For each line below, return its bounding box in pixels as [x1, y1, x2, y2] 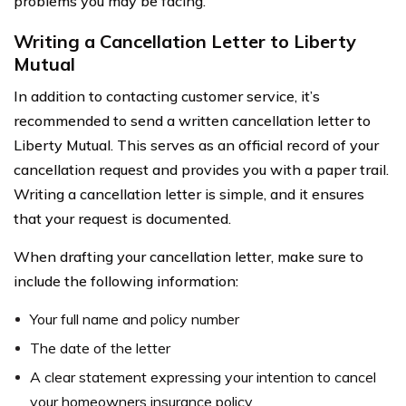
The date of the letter [30, 338, 170, 357]
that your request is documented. [14, 208, 231, 227]
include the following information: [14, 271, 238, 290]
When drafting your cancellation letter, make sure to [14, 246, 363, 266]
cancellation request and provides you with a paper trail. [14, 159, 389, 179]
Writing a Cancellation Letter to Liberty [14, 29, 356, 53]
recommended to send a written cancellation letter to [14, 111, 371, 130]
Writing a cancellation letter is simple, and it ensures [14, 184, 364, 203]
